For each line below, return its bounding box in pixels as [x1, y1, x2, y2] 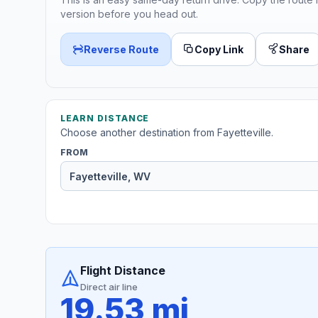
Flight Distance [80, 263, 165, 278]
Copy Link [194, 43, 243, 55]
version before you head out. [60, 7, 198, 20]
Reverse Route [84, 43, 159, 55]
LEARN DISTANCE [60, 113, 150, 124]
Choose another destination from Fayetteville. [60, 126, 273, 139]
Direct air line [80, 281, 138, 293]
